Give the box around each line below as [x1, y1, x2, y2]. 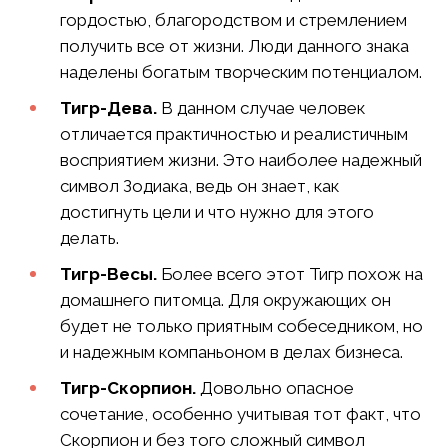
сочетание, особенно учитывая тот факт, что [60, 403, 421, 424]
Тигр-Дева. [60, 97, 157, 118]
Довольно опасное [196, 377, 354, 398]
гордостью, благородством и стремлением [60, 9, 407, 30]
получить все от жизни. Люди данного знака [60, 35, 409, 56]
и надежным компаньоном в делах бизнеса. [60, 341, 403, 362]
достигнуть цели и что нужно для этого [60, 201, 374, 222]
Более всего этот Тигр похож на [157, 263, 423, 284]
